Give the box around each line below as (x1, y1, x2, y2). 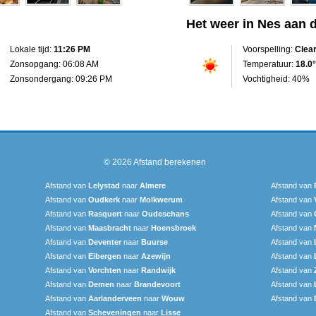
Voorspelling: (243, 44, 295, 54)
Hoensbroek (151, 223, 196, 232)
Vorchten (88, 265, 121, 274)
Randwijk (141, 265, 176, 274)
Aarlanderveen (88, 293, 142, 303)
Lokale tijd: (10, 44, 54, 54)
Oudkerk (88, 195, 120, 204)
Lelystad (88, 181, 120, 190)
